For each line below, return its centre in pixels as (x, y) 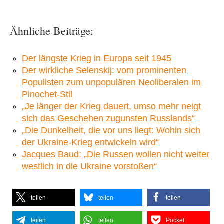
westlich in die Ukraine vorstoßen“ (89, 166)
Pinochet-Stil (47, 94)
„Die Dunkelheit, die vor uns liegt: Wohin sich (111, 130)
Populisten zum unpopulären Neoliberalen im (111, 82)
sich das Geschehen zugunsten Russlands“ (108, 118)
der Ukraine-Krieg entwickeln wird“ (90, 142)
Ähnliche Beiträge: (52, 30)
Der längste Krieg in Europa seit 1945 (97, 58)
